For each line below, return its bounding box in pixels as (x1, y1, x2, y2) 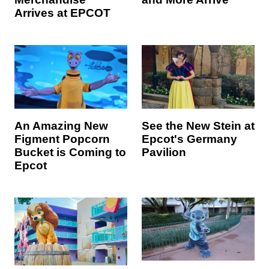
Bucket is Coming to (14, 145, 126, 159)
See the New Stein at (142, 119, 255, 132)
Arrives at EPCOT (14, 6, 110, 19)
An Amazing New (14, 119, 108, 132)
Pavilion (142, 145, 186, 159)
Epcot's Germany (142, 132, 237, 145)
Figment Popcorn (14, 132, 110, 145)
